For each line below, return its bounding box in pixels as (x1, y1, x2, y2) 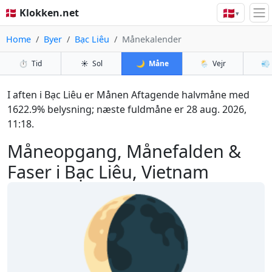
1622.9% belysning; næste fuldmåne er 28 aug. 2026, (7, 103, 246, 116)
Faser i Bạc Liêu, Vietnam (7, 160, 209, 183)
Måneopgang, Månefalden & (7, 139, 241, 163)
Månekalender (122, 33, 182, 45)
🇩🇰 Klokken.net (5, 6, 79, 20)
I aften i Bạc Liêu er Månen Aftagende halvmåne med (7, 88, 250, 101)
